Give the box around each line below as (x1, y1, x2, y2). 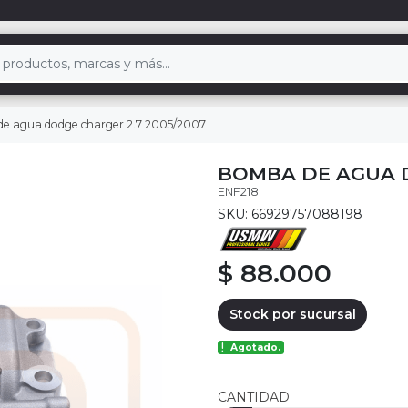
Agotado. (230, 342, 281, 354)
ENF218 (218, 184, 259, 199)
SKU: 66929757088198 (218, 205, 362, 222)
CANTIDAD (218, 389, 290, 406)
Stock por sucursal (229, 305, 356, 322)
